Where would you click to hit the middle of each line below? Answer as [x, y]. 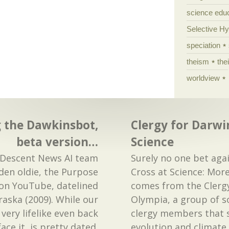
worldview [203, 78]
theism [198, 61]
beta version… [57, 142]
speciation [203, 45]
